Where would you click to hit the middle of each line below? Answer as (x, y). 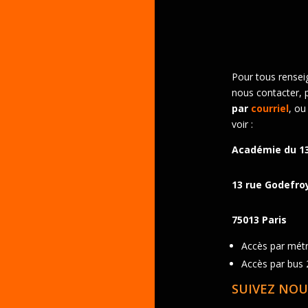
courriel (269, 108)
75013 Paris (259, 219)
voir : (242, 124)
